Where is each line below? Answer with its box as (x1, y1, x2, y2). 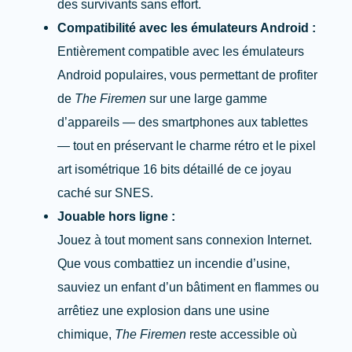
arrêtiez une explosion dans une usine (57, 303, 270, 318)
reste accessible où (186, 327, 298, 342)
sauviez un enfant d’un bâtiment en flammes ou (57, 280, 320, 295)
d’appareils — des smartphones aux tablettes (57, 115, 309, 130)
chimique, (57, 327, 115, 342)
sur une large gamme (146, 91, 268, 106)
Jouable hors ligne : (57, 209, 176, 224)
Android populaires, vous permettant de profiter (57, 68, 318, 82)
